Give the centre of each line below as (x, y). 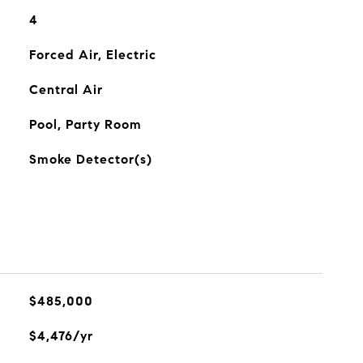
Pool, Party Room (85, 124)
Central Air (66, 90)
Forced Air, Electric (92, 55)
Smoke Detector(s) (90, 159)
